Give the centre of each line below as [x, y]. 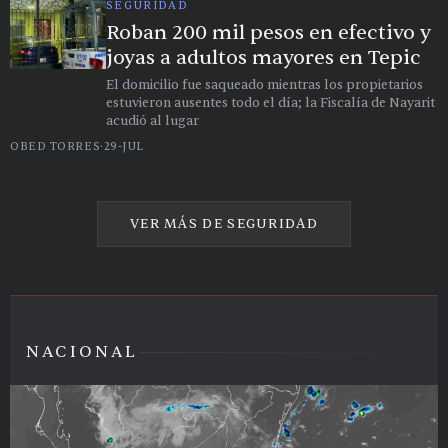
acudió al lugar [152, 120]
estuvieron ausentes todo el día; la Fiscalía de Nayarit [270, 102]
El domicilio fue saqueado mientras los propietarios [264, 84]
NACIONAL [82, 351]
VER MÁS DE [178, 223]
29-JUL [123, 146]
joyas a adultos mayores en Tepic [263, 57]
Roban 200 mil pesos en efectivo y [268, 32]
